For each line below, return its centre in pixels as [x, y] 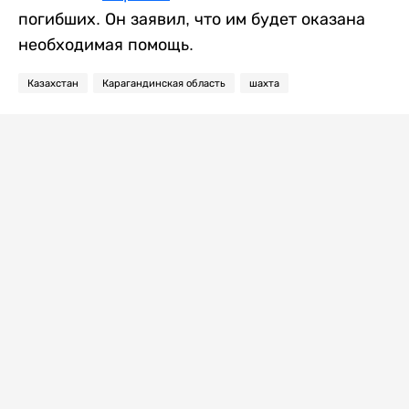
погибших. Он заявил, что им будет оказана [192, 19]
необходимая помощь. [106, 44]
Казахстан [53, 83]
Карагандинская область [164, 83]
